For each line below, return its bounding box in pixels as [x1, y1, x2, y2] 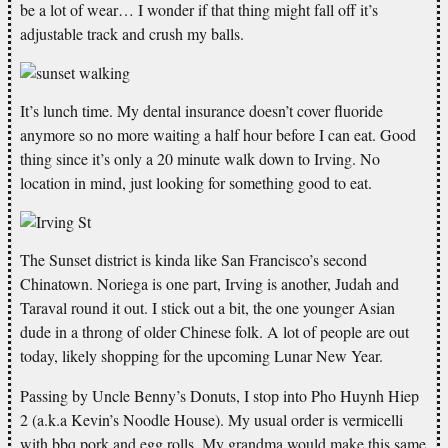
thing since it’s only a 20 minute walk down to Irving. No [20, 147, 380, 169]
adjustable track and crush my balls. [20, 22, 244, 44]
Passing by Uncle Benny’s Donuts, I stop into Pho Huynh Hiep [20, 384, 419, 406]
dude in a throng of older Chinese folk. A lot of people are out [20, 320, 409, 342]
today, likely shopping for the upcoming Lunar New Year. [20, 344, 383, 366]
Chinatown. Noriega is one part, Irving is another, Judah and [20, 272, 399, 294]
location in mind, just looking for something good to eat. [20, 171, 372, 193]
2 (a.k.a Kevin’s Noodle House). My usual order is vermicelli [20, 408, 403, 430]
